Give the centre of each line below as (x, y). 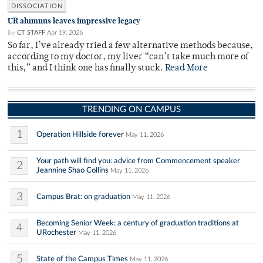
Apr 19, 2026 (65, 33)
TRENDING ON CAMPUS (131, 110)
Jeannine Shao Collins (73, 171)
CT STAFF (31, 33)
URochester (56, 233)
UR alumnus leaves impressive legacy (74, 21)
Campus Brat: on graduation (83, 197)
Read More (186, 69)
